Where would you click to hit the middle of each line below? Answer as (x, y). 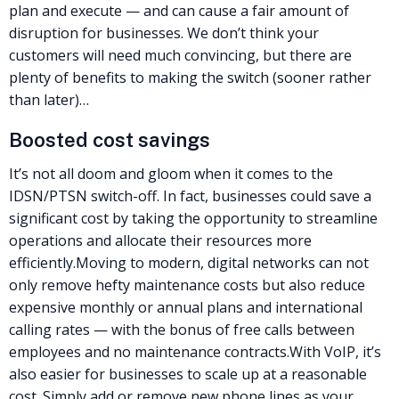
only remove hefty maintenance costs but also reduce (187, 285)
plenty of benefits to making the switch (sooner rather (190, 77)
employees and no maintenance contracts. (149, 351)
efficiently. (42, 262)
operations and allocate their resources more (160, 240)
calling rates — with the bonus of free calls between (182, 329)
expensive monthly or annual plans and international (186, 307)
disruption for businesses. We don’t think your (164, 33)
